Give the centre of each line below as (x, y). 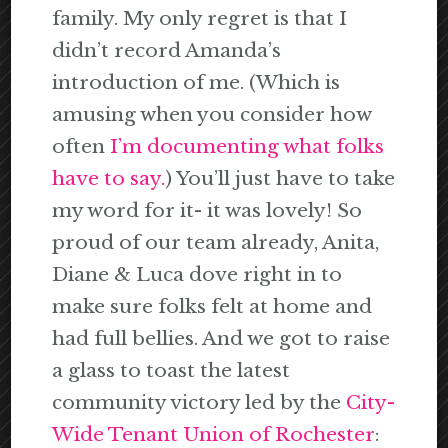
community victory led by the (199, 403)
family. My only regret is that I (200, 19)
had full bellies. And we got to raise (221, 339)
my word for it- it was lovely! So (207, 211)
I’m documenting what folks (245, 147)
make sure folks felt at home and (212, 307)
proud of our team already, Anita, (216, 243)
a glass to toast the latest (171, 371)
